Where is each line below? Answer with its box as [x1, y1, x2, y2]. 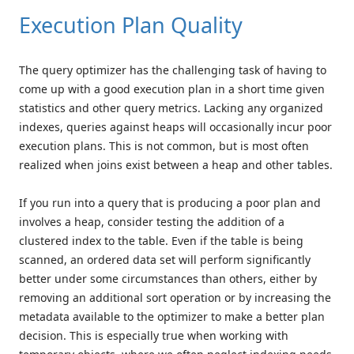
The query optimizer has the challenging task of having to [19, 62, 326, 77]
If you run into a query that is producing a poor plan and [19, 194, 321, 210]
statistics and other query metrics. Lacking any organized [19, 100, 323, 115]
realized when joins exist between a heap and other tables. [19, 156, 333, 172]
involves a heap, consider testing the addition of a [19, 213, 284, 229]
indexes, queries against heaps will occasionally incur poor [19, 119, 332, 134]
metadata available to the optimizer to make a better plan [19, 308, 325, 324]
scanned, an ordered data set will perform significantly [19, 251, 311, 267]
